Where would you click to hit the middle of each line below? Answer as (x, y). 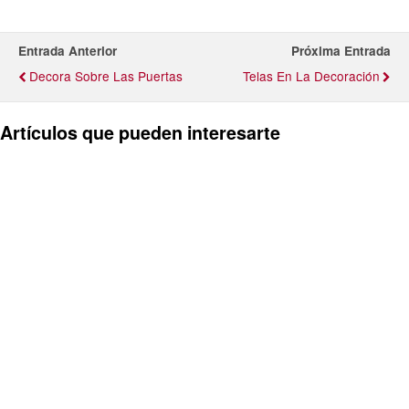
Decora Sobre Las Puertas (106, 75)
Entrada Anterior (68, 50)
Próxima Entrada (341, 50)
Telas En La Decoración (311, 75)
